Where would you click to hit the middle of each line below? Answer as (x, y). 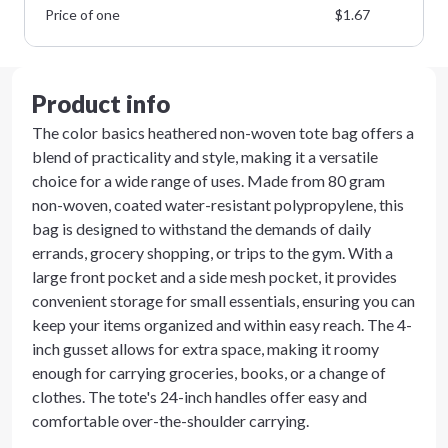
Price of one (82, 14)
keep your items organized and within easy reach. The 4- (222, 324)
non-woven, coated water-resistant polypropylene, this (218, 204)
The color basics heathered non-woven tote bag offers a (223, 132)
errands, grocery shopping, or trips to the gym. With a (212, 252)
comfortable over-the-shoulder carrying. (170, 420)
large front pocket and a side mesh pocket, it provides (214, 276)
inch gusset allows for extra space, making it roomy (205, 348)
